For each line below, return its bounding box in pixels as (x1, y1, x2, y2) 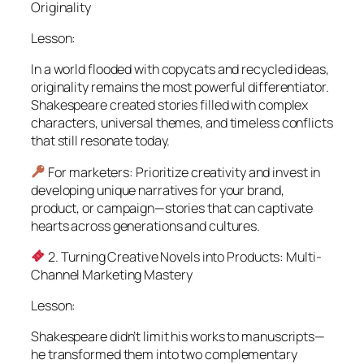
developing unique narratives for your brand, (31, 180, 284, 199)
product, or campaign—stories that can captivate (31, 198, 314, 217)
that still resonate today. (31, 132, 171, 150)
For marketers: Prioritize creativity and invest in (45, 162, 321, 181)
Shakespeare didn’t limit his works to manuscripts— (31, 327, 325, 346)
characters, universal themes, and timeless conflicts (31, 114, 333, 132)
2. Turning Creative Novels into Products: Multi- (45, 247, 322, 266)
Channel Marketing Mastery (31, 265, 193, 284)
